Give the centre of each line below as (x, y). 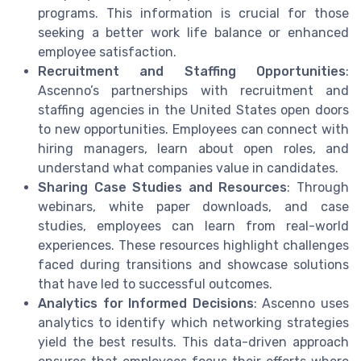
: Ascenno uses (301, 303)
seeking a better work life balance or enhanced (193, 32)
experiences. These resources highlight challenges (193, 245)
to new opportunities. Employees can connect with (193, 129)
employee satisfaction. (107, 52)
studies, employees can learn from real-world (193, 226)
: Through (318, 187)
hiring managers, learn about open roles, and (193, 148)
